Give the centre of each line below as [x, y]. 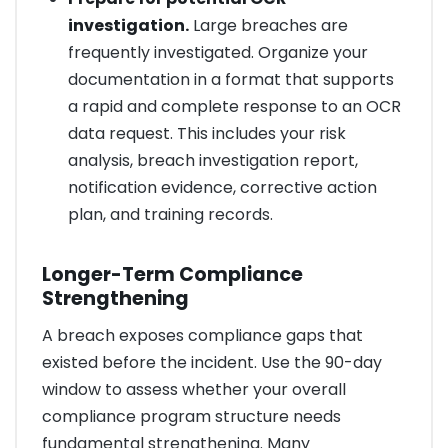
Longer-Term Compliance [172, 274]
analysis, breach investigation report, [212, 161]
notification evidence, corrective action [222, 188]
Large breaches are [268, 26]
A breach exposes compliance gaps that [202, 336]
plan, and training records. [170, 215]
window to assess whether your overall [194, 390]
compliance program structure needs [191, 417]
